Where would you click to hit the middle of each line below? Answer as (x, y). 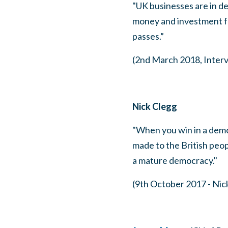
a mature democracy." (175, 160)
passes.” (148, 36)
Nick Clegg (154, 106)
